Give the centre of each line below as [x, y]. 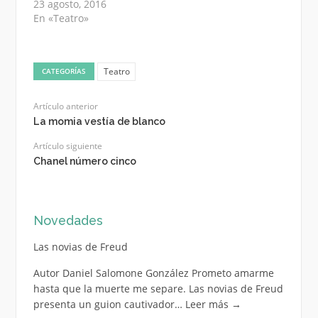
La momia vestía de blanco [99, 122]
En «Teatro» [61, 18]
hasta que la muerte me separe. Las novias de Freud [158, 289]
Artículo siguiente [67, 146]
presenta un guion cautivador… [109, 305]
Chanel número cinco [84, 161]
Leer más [208, 305]
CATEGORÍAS [64, 71]
